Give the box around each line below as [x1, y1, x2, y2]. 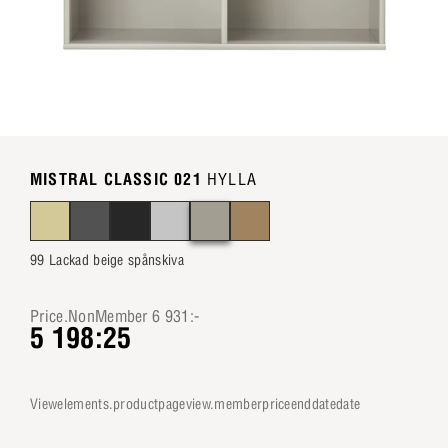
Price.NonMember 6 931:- [30, 306, 200, 326]
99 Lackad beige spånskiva [30, 251, 184, 269]
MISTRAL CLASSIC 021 [30, 169, 202, 189]
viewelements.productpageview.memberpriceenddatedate [38, 395, 361, 413]
